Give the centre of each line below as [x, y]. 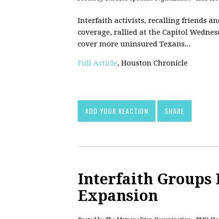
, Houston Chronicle [153, 63]
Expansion [118, 196]
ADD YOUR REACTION [117, 110]
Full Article [98, 63]
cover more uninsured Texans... [134, 44]
